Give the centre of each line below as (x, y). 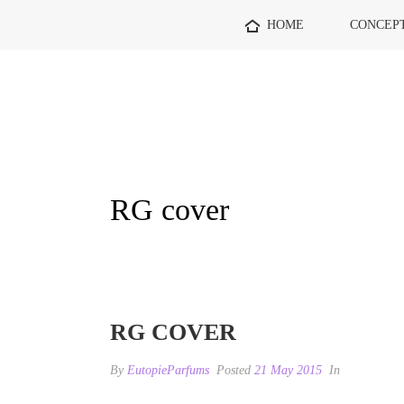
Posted (234, 370)
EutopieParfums (168, 370)
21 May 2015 (288, 370)
